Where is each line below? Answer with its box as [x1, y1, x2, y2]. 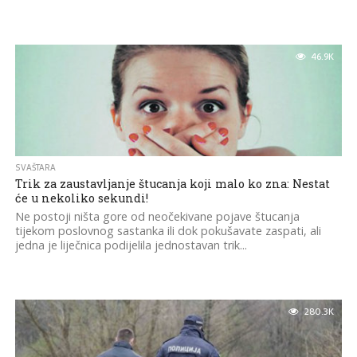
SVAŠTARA [14, 161, 56, 175]
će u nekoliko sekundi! [14, 190, 148, 206]
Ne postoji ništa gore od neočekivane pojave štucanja [14, 209, 300, 224]
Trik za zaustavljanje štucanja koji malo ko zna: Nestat [14, 176, 330, 191]
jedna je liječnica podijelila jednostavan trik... [14, 237, 247, 253]
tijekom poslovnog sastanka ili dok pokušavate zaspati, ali [14, 223, 321, 238]
